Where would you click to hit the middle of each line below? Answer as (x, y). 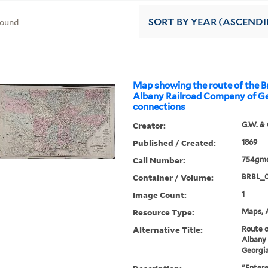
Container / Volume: (173, 178)
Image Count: (160, 195)
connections (159, 107)
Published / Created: (175, 143)
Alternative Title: (168, 230)
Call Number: (159, 160)
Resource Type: (164, 212)
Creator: (150, 126)
